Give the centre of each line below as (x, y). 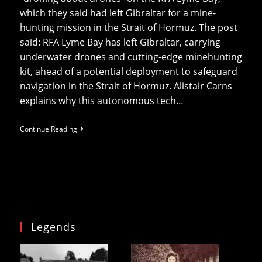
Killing (89, 176)
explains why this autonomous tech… (101, 101)
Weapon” (94, 185)
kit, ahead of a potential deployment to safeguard (128, 72)
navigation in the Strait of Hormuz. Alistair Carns (126, 86)
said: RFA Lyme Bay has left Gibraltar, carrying (120, 42)
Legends (54, 227)
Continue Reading (48, 129)
